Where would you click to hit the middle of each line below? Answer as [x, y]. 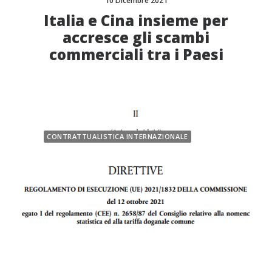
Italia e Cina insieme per [136, 20]
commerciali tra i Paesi [136, 54]
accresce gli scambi [136, 37]
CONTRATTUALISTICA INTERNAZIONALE [117, 136]
